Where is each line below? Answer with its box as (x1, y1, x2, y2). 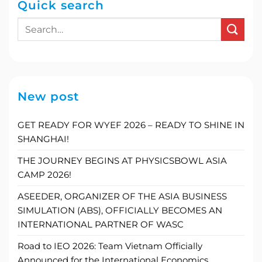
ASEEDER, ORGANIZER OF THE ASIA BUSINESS (18, 191, 227, 202)
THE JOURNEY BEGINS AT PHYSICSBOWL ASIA (18, 155, 227, 167)
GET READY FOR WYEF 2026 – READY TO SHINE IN (18, 119, 244, 131)
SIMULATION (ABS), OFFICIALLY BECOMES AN (18, 205, 222, 216)
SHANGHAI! (18, 133, 69, 145)
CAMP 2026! (18, 169, 71, 181)
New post (18, 89, 79, 104)
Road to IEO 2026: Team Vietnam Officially (18, 240, 202, 252)
